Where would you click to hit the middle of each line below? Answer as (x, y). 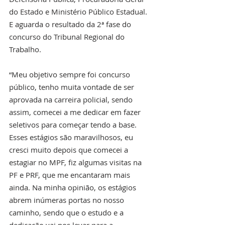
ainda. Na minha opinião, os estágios (74, 187)
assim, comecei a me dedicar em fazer (76, 112)
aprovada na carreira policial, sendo (72, 99)
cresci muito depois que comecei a (70, 149)
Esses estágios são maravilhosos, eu (72, 137)
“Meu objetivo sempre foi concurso (71, 74)
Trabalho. (25, 49)
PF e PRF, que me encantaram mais (71, 175)
